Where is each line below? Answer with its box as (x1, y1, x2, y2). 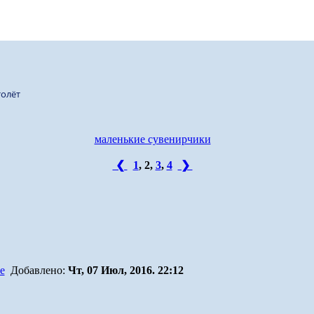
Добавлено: (10, 264, 68, 276)
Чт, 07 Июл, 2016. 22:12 (67, 264, 184, 276)
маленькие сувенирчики (94, 133, 211, 145)
